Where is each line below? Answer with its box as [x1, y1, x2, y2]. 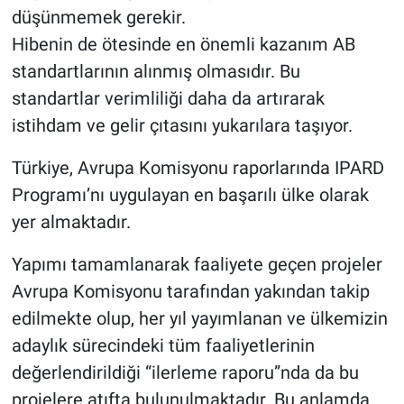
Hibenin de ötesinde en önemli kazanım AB [11, 33, 355, 56]
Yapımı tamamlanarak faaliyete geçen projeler [11, 253, 382, 276]
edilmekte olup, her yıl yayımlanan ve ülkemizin [11, 308, 388, 330]
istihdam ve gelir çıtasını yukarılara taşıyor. [11, 115, 353, 137]
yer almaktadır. [11, 211, 131, 234]
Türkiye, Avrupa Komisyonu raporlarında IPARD [11, 157, 384, 179]
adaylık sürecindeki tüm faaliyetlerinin [11, 335, 315, 357]
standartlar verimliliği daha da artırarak [11, 87, 325, 110]
